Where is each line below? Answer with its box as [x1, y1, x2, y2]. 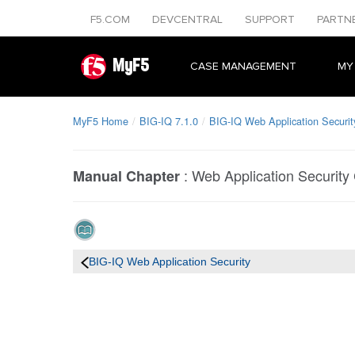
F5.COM [90, 13, 133, 26]
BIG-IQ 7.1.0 [139, 113, 198, 128]
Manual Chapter [73, 166, 180, 186]
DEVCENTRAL [152, 13, 226, 26]
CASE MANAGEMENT [190, 59, 296, 73]
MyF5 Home [73, 113, 128, 128]
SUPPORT [245, 13, 298, 26]
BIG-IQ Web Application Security [89, 255, 250, 268]
